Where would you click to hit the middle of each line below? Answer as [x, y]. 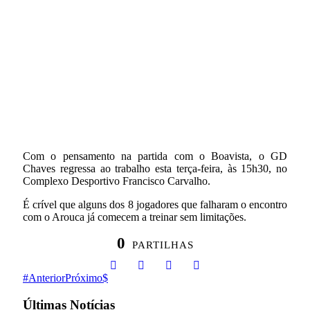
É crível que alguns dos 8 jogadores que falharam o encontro [155, 204]
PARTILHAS [163, 245]
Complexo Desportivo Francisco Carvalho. [117, 181]
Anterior [47, 277]
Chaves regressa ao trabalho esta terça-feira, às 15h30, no [155, 168]
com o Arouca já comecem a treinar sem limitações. [135, 217]
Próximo [84, 277]
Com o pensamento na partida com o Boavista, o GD [155, 156]
